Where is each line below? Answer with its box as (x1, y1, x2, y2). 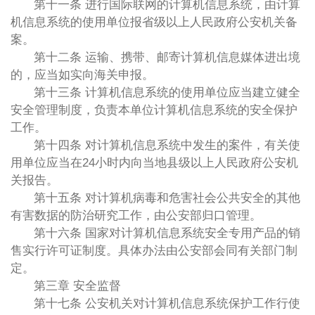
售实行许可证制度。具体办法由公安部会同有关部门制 (10, 243, 297, 257)
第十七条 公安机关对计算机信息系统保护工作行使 (34, 296, 301, 310)
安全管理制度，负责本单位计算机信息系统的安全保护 (10, 103, 297, 117)
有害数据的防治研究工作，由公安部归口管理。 (10, 208, 262, 222)
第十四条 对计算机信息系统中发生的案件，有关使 (34, 138, 301, 152)
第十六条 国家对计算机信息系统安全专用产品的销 (34, 226, 301, 240)
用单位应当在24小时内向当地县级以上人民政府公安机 (10, 155, 298, 169)
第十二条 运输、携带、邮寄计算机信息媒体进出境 (34, 50, 301, 64)
